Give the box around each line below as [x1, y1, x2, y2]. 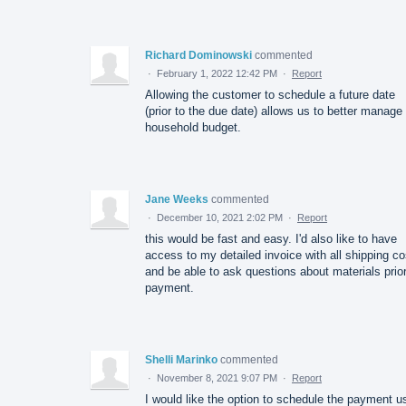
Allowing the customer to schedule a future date [145, 87, 395, 101]
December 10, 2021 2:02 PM [157, 211, 283, 223]
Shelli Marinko [145, 353, 217, 366]
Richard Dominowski [145, 48, 252, 62]
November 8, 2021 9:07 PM [157, 372, 277, 383]
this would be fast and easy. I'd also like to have [145, 231, 397, 246]
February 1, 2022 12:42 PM [157, 67, 277, 79]
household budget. [145, 120, 241, 134]
